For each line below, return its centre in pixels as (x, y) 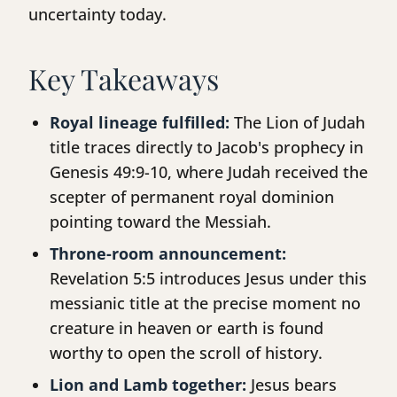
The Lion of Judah (297, 123)
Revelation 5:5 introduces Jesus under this (208, 279)
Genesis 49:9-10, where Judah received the (209, 172)
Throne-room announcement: (168, 254)
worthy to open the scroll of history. (186, 353)
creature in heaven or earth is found (187, 328)
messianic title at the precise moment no (205, 304)
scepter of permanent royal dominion (192, 197)
